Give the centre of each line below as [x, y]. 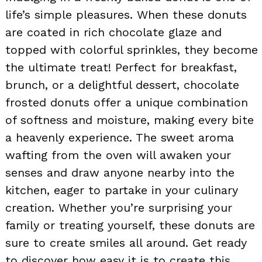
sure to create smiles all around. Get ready [126, 242]
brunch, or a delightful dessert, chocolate [122, 85]
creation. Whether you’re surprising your [119, 207]
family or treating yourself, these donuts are [130, 225]
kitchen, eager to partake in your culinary [122, 190]
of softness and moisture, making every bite [130, 120]
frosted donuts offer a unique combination [127, 102]
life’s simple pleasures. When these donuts [126, 14]
